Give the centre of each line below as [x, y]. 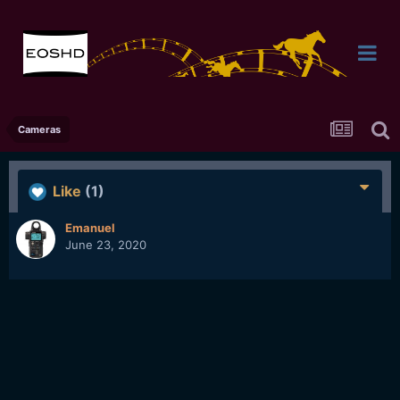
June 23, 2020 [106, 245]
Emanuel [90, 228]
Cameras [39, 129]
